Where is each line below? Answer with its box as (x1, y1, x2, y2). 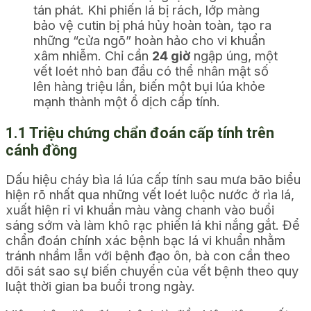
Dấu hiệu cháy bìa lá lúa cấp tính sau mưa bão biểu (6, 171, 301, 187)
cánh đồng (6, 141, 77, 159)
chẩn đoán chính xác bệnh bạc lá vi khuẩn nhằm (6, 233, 285, 249)
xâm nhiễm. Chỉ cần (33, 48, 152, 64)
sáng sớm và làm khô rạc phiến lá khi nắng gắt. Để (6, 217, 300, 233)
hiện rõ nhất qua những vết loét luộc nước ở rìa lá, (6, 187, 294, 203)
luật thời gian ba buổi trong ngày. (6, 278, 195, 294)
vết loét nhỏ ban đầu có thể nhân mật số (33, 63, 269, 79)
